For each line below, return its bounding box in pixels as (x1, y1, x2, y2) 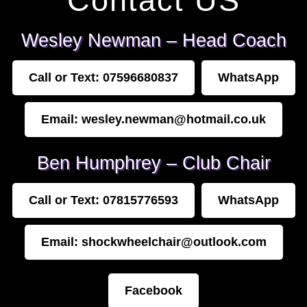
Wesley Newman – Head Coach (21, 30, 286, 51)
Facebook (125, 284, 182, 297)
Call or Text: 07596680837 (28, 71, 178, 84)
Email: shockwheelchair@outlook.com (40, 235, 267, 249)
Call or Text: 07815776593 (28, 193, 178, 207)
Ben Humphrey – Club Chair (36, 153, 271, 173)
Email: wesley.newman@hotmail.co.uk (41, 112, 266, 126)
